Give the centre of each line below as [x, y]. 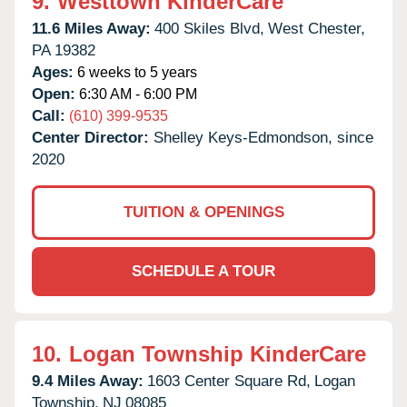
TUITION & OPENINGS [203, 212]
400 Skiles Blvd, [209, 28]
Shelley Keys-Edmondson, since [263, 137]
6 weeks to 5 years [135, 72]
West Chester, [317, 28]
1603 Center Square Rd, [229, 381]
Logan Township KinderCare [218, 353]
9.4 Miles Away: [88, 381]
